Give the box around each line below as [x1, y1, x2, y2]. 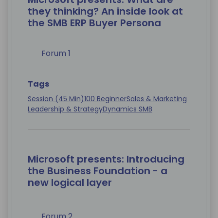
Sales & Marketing [127, 94, 187, 104]
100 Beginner [84, 94, 127, 104]
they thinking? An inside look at [28, 4, 183, 18]
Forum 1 [41, 48, 71, 59]
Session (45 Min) [28, 94, 84, 104]
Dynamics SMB [103, 104, 152, 114]
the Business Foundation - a [28, 164, 167, 178]
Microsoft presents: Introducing [28, 152, 184, 166]
